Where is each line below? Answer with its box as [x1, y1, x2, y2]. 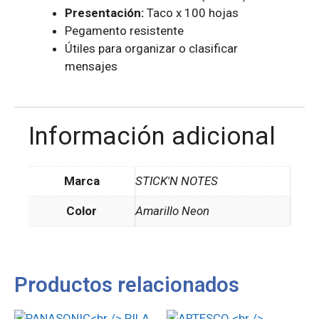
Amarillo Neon [135, 204, 209, 219]
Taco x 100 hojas [144, 5, 239, 20]
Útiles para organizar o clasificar [65, 41, 238, 56]
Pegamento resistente [65, 23, 184, 38]
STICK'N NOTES [135, 174, 218, 189]
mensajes [65, 58, 117, 73]
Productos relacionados [14, 272, 239, 297]
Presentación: [65, 5, 144, 20]
